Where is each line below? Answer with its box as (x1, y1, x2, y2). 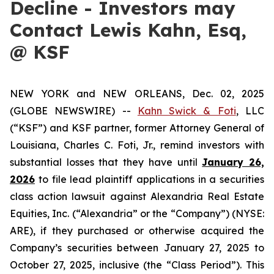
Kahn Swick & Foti (137, 105, 236, 117)
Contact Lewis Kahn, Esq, (10, 18, 246, 42)
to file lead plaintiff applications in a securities (35, 173, 264, 185)
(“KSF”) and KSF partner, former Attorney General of (10, 122, 264, 134)
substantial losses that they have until (10, 156, 202, 168)
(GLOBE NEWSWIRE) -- (10, 105, 138, 117)
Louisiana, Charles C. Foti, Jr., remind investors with (10, 139, 264, 151)
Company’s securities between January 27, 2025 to (10, 242, 264, 254)
